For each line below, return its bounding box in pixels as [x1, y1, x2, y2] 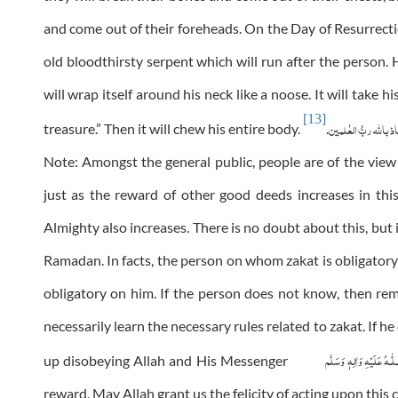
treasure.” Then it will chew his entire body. [43, 120, 303, 138]
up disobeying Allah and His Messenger [43, 352, 326, 370]
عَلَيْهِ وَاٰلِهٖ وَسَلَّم [325, 346, 385, 372]
